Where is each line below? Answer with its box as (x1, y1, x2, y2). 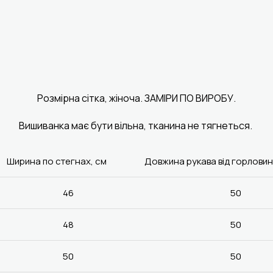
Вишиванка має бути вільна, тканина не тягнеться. (19, 118, 254, 132)
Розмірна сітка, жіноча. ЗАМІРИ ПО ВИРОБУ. (37, 91, 236, 105)
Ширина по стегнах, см (7, 154, 107, 168)
